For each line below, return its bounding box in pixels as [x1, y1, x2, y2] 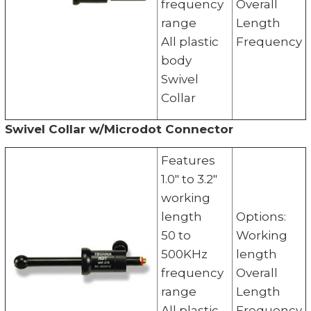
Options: [235, 209, 286, 224]
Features [160, 153, 215, 167]
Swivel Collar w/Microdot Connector [4, 121, 233, 136]
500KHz [160, 246, 208, 261]
